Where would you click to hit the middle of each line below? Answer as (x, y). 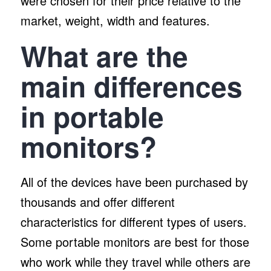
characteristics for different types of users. (133, 221)
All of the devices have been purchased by (134, 181)
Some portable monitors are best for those (135, 241)
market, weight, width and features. (115, 20)
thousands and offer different (97, 201)
